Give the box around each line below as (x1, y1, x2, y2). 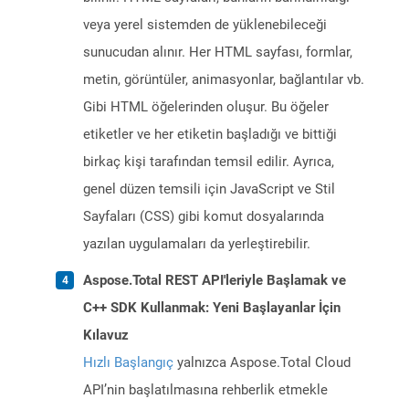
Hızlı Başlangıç (83, 354, 173, 372)
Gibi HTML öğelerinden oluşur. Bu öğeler (83, 99, 329, 116)
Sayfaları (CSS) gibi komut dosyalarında (83, 208, 324, 225)
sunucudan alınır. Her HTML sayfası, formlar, (83, 44, 352, 61)
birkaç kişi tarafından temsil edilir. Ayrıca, (83, 153, 334, 171)
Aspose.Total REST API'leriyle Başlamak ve (83, 272, 346, 289)
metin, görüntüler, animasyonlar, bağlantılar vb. (83, 71, 364, 89)
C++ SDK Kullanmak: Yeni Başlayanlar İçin (83, 299, 341, 317)
